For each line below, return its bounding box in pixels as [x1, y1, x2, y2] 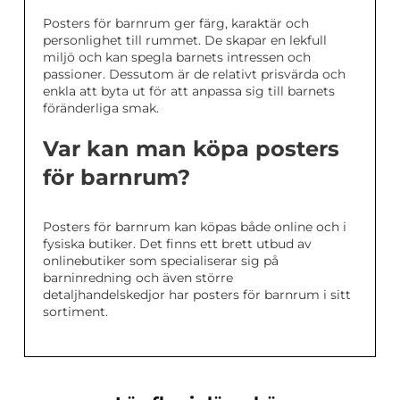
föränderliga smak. [43, 100, 159, 117]
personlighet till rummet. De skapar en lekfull [43, 32, 327, 49]
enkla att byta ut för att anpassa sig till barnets [43, 83, 335, 100]
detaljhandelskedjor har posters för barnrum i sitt [43, 287, 351, 304]
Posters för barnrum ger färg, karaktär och [43, 15, 309, 32]
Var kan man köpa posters [43, 136, 339, 162]
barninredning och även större [43, 270, 233, 287]
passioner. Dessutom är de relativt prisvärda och [43, 66, 346, 83]
